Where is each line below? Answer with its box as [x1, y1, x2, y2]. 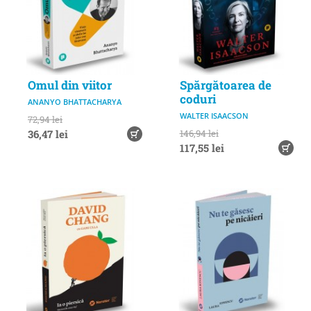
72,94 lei [28, 112, 62, 126]
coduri [179, 90, 216, 107]
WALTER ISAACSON [179, 110, 249, 121]
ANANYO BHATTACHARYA [28, 96, 121, 107]
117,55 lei [179, 140, 224, 155]
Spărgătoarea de [179, 76, 271, 93]
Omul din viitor [28, 76, 112, 93]
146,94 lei [179, 126, 219, 140]
